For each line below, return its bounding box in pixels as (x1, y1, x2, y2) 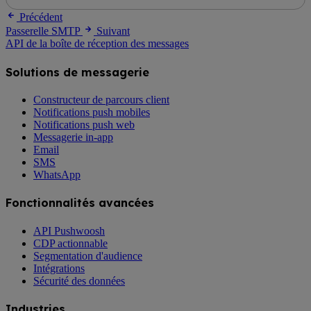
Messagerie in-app (33, 131, 113, 143)
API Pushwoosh (33, 224, 105, 237)
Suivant (96, 25, 130, 37)
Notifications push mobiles (33, 106, 150, 118)
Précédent (19, 11, 62, 24)
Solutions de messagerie (6, 65, 149, 79)
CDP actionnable (33, 237, 108, 249)
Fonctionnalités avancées (6, 196, 154, 210)
